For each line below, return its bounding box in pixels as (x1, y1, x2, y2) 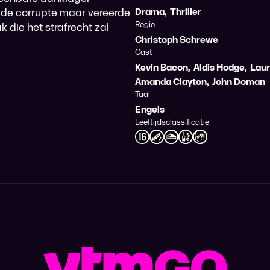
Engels (135, 104, 165, 116)
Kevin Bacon (135, 61, 188, 74)
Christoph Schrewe (135, 34, 218, 46)
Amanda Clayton (135, 76, 207, 88)
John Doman (212, 76, 265, 88)
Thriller (170, 6, 201, 18)
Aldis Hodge (193, 61, 245, 74)
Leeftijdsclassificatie (135, 117, 209, 127)
